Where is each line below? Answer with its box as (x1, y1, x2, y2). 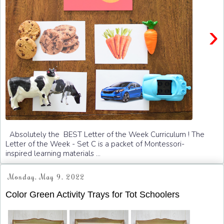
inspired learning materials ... (5, 148, 100, 159)
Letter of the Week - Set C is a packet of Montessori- (5, 139, 184, 149)
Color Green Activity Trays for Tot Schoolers (5, 189, 179, 199)
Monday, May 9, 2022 (8, 172, 85, 182)
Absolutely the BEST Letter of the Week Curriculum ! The (5, 129, 204, 140)
